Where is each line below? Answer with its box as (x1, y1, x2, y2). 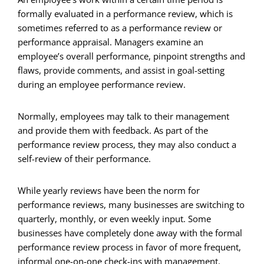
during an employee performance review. (18, 78, 186, 90)
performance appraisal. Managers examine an (18, 35, 203, 48)
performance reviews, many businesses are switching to (18, 198, 245, 210)
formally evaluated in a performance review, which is (18, 7, 233, 19)
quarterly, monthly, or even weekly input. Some (18, 212, 211, 225)
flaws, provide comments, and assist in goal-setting (18, 64, 225, 76)
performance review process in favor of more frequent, (18, 240, 241, 253)
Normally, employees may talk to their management (18, 110, 229, 122)
